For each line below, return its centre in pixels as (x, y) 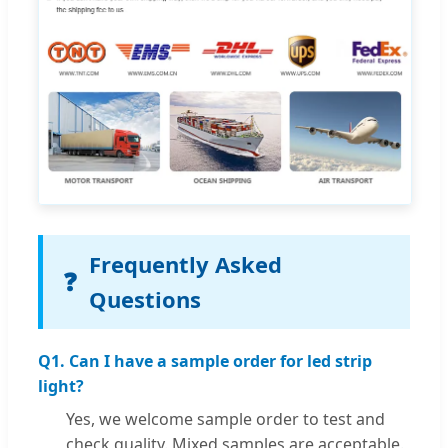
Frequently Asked (185, 264)
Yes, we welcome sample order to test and (225, 419)
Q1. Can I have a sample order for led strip (205, 361)
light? (61, 386)
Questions (145, 299)
